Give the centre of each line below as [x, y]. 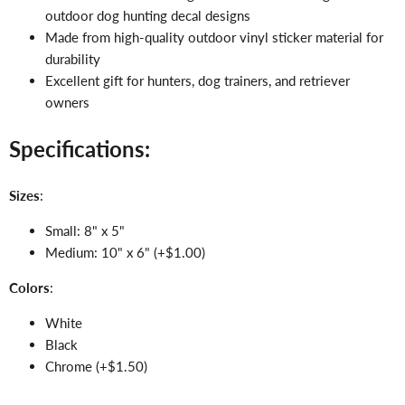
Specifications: [80, 149]
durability [73, 58]
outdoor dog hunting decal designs [148, 15]
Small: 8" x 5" [85, 231]
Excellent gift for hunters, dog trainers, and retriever [198, 80]
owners [67, 102]
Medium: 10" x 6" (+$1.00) [125, 253]
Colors [29, 288]
